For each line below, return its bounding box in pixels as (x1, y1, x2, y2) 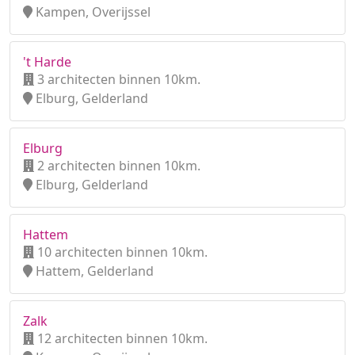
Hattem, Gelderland (32, 262, 154, 280)
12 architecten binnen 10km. (34, 330, 208, 347)
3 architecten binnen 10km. (34, 71, 200, 88)
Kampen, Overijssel (32, 3, 151, 21)
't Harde (23, 53, 71, 71)
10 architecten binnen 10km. (34, 243, 208, 261)
